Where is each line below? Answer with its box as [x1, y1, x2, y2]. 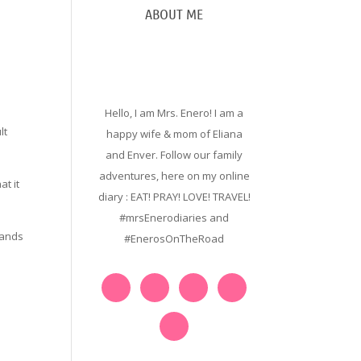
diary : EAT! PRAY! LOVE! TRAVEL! [98, 189, 251, 204]
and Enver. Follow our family [106, 147, 243, 162]
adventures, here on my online [98, 168, 250, 183]
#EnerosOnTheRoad [124, 231, 225, 246]
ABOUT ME [145, 5, 204, 23]
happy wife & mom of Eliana [106, 127, 243, 141]
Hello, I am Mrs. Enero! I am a [105, 106, 244, 120]
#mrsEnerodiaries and [119, 210, 230, 225]
